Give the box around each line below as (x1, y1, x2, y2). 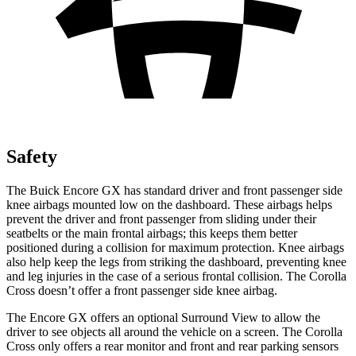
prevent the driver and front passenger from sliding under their (6, 211, 316, 226)
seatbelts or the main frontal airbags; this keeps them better (6, 226, 297, 240)
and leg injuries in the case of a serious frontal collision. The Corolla (6, 269, 346, 283)
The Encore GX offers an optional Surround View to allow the (6, 310, 320, 324)
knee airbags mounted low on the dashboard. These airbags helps (6, 197, 332, 211)
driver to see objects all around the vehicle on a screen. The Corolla (6, 324, 342, 339)
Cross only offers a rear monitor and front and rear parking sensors (6, 339, 339, 353)
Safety (6, 145, 57, 167)
